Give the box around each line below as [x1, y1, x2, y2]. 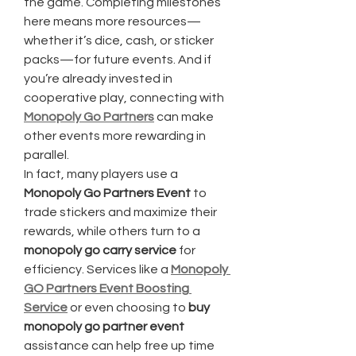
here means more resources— [24, 15, 201, 28]
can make [154, 110, 214, 123]
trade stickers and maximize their [24, 206, 217, 219]
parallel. [24, 149, 69, 161]
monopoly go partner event [24, 320, 184, 333]
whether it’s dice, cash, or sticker [24, 34, 214, 47]
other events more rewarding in [24, 130, 206, 142]
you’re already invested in [24, 72, 172, 85]
